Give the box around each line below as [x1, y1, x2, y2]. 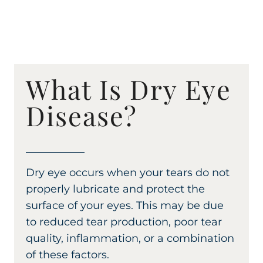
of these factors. [26, 248, 109, 261]
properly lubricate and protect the [26, 182, 205, 195]
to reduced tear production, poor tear [26, 215, 222, 228]
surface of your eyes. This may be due [26, 198, 224, 212]
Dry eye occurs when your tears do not [26, 166, 230, 179]
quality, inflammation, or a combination [26, 231, 234, 245]
